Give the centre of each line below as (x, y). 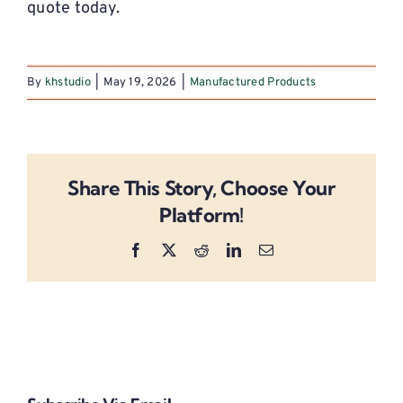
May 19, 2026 (140, 83)
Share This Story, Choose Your (201, 188)
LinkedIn (268, 249)
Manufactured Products (253, 83)
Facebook (171, 249)
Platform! (201, 215)
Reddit (228, 249)
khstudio (67, 83)
